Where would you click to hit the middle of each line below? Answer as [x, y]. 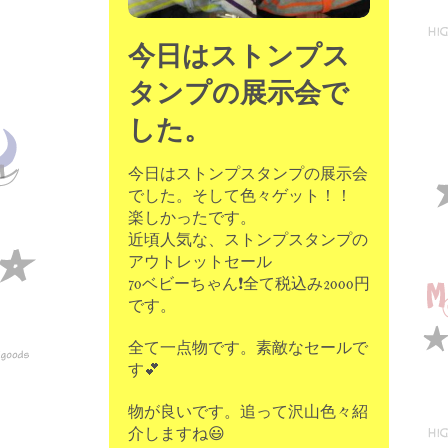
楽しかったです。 [192, 218]
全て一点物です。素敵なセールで [248, 348]
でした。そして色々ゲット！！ [240, 196]
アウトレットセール [200, 262]
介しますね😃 [176, 434]
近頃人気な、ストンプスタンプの [248, 240]
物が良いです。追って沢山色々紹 [248, 412]
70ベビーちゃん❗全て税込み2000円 [249, 284]
